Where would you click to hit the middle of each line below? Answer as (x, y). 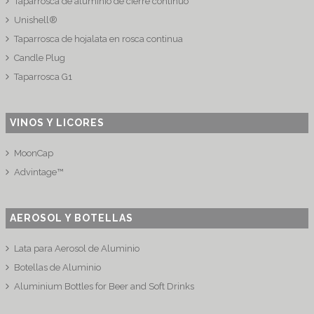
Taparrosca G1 (43, 76)
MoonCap (34, 153)
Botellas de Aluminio (58, 267)
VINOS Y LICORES (57, 122)
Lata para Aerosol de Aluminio (77, 248)
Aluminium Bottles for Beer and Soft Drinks (104, 286)
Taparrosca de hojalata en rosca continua (99, 39)
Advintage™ (39, 172)
